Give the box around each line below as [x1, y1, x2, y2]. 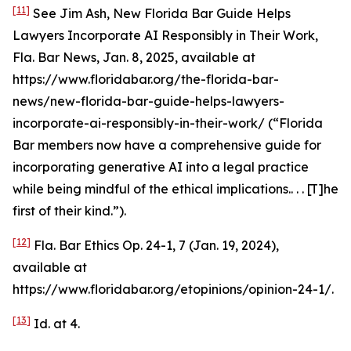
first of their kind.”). [13, 203, 126, 219]
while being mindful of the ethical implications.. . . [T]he [13, 181, 338, 197]
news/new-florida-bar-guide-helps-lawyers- [13, 93, 284, 109]
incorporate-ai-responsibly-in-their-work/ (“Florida [13, 115, 323, 131]
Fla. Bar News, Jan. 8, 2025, [13, 49, 181, 65]
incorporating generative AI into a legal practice [13, 159, 309, 175]
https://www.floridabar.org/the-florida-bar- [13, 71, 279, 87]
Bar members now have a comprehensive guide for [13, 137, 321, 153]
